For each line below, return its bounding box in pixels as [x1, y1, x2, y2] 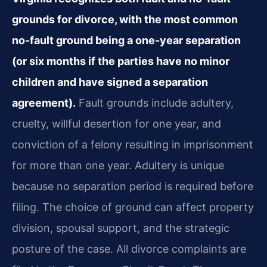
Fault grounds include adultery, [76, 97, 234, 110]
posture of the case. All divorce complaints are [12, 243, 246, 256]
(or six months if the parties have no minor [12, 55, 229, 68]
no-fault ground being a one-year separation [12, 34, 241, 47]
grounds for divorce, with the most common [12, 13, 238, 26]
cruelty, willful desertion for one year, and [12, 117, 221, 131]
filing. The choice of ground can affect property [12, 201, 254, 214]
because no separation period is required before [12, 180, 253, 193]
